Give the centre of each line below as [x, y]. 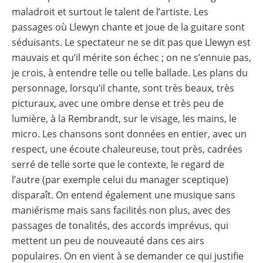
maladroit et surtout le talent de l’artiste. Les [110, 11]
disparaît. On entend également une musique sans [124, 195]
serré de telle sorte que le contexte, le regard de [118, 164]
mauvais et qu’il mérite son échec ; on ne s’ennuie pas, [131, 57]
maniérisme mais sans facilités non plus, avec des [121, 210]
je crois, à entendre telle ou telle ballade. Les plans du [130, 73]
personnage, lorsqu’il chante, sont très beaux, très [123, 88]
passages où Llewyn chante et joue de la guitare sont [128, 27]
